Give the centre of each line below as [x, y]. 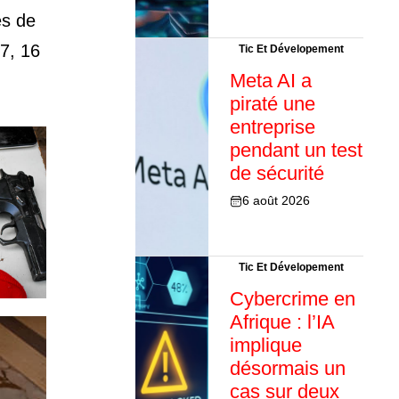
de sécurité [277, 174]
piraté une [272, 104]
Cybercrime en [292, 299]
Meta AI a [270, 81]
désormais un [287, 369]
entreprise [272, 127]
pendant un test [296, 151]
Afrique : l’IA [281, 322]
